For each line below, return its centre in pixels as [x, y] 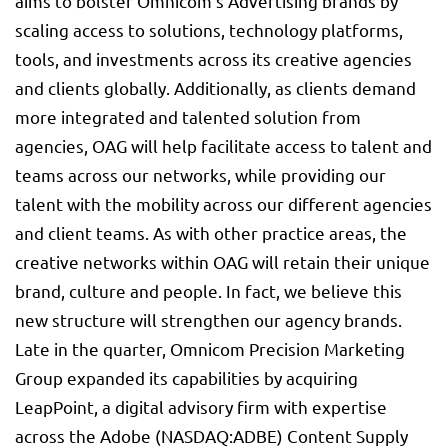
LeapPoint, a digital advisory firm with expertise [201, 407]
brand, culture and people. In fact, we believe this [208, 291]
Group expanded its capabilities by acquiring [186, 378]
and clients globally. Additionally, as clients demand [215, 88]
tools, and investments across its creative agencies [213, 59]
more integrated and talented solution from [188, 117]
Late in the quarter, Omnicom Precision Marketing [210, 349]
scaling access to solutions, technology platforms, [209, 30]
